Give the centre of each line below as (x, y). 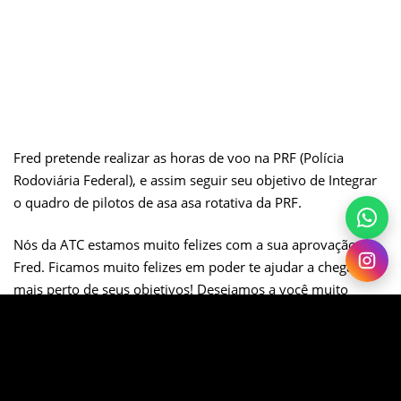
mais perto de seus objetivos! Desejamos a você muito (181, 290)
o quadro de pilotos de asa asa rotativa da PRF (156, 202)
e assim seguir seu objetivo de (232, 179)
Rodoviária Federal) (73, 179)
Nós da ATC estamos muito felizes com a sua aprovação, (187, 245)
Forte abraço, (54, 354)
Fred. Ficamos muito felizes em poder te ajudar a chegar (186, 267)
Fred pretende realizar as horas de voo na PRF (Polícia (179, 157)
